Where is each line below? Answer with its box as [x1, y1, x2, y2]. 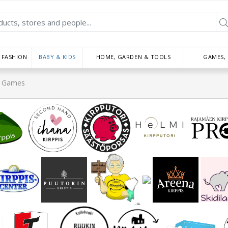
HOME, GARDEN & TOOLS [96, 53, 171, 61]
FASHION [1, 53, 27, 61]
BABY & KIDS [38, 53, 76, 61]
